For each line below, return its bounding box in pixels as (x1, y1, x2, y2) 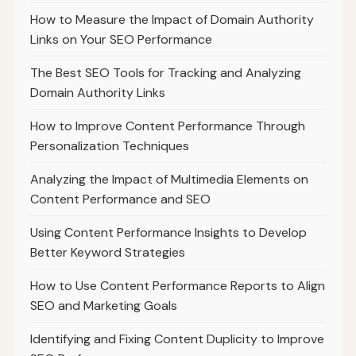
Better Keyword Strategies (29, 243, 185, 261)
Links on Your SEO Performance (29, 30, 212, 48)
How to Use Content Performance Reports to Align (29, 277, 325, 294)
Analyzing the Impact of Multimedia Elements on (29, 170, 308, 188)
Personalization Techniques (29, 137, 189, 154)
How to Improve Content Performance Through (29, 117, 305, 134)
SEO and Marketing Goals (29, 296, 177, 314)
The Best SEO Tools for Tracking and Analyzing (29, 64, 301, 81)
